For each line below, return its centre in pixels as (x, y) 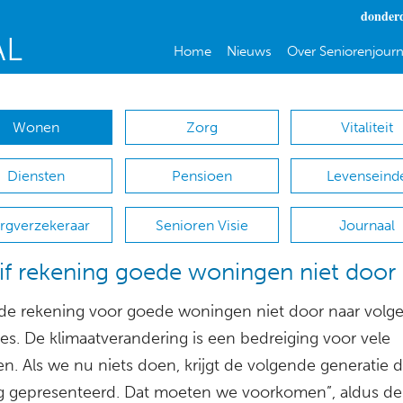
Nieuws (249, 51)
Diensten (36, 176)
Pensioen (201, 176)
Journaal (367, 225)
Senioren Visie (201, 225)
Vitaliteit (367, 128)
